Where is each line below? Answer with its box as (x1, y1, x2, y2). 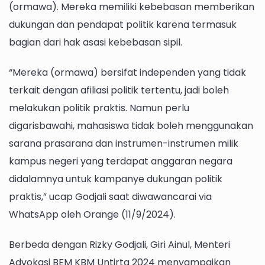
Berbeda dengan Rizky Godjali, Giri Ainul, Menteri (9, 238, 230, 252)
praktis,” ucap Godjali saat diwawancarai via (9, 190, 212, 204)
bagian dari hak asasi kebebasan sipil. (9, 35, 182, 49)
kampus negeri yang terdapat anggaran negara (9, 154, 232, 169)
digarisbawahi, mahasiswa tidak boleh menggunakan (9, 119, 253, 133)
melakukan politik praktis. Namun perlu (9, 101, 189, 115)
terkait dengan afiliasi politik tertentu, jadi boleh (9, 83, 229, 98)
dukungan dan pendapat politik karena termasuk (9, 17, 237, 31)
